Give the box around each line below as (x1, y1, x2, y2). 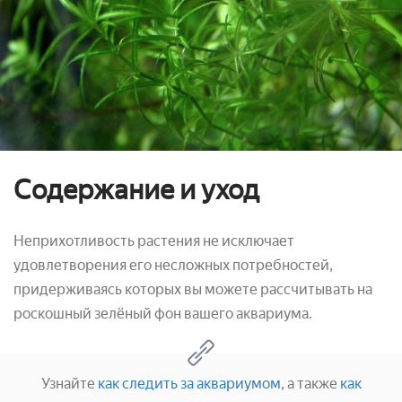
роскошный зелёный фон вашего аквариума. (13, 304, 312, 322)
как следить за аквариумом (97, 374, 281, 392)
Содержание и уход (13, 172, 259, 206)
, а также (280, 374, 337, 392)
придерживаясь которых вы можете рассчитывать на (13, 280, 372, 298)
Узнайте (40, 374, 98, 392)
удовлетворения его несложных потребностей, (13, 256, 333, 274)
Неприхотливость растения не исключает (13, 232, 294, 249)
